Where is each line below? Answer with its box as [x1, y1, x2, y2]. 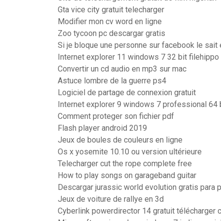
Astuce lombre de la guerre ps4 [58, 76, 166, 85]
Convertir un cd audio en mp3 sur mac [58, 64, 186, 74]
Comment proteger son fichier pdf [58, 111, 174, 121]
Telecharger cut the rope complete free [58, 159, 192, 168]
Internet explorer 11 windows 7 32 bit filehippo [58, 52, 219, 62]
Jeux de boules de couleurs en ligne [58, 135, 183, 145]
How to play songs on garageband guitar [58, 171, 196, 180]
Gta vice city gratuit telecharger [58, 5, 164, 14]
